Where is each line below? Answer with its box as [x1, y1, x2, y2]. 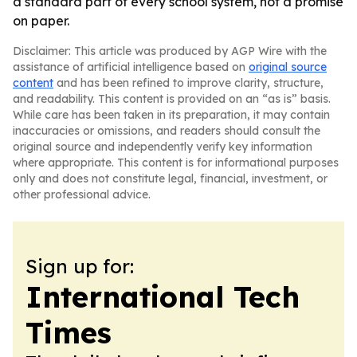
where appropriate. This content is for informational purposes [13, 155, 339, 170]
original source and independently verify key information [13, 139, 312, 154]
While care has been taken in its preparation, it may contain [13, 108, 330, 122]
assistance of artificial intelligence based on [13, 60, 249, 74]
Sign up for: [25, 254, 134, 278]
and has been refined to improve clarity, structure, [53, 76, 324, 90]
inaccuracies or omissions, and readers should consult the [13, 124, 320, 138]
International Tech [25, 279, 300, 315]
